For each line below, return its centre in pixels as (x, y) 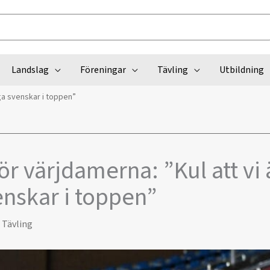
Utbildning (241, 70)
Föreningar (103, 70)
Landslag (30, 70)
